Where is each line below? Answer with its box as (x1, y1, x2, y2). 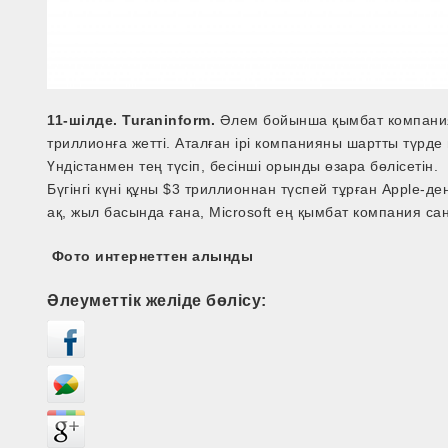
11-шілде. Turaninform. (47, 112, 216, 129)
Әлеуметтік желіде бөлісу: (47, 291, 267, 310)
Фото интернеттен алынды (47, 248, 254, 265)
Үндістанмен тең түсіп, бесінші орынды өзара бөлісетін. (47, 158, 439, 175)
